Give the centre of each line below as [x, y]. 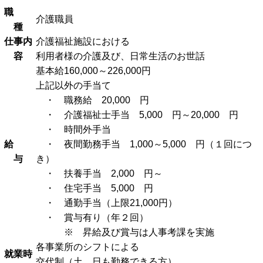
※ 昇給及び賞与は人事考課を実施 [125, 232]
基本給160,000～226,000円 [93, 70]
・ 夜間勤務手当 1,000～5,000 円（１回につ [144, 144]
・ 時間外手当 [73, 129]
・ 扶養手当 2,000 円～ [99, 173]
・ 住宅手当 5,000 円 [95, 188]
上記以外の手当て [73, 85]
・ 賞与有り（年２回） [92, 217]
